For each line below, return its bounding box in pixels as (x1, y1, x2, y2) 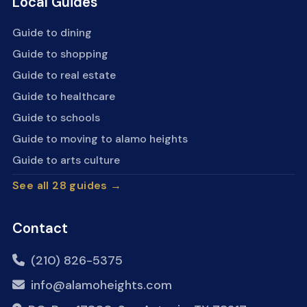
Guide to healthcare (12, 89, 115, 103)
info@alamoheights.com (31, 276, 172, 293)
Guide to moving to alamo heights (12, 132, 188, 146)
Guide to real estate (12, 68, 116, 82)
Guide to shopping (12, 47, 108, 61)
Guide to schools (12, 110, 100, 125)
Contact (12, 219, 68, 237)
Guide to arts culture (12, 153, 120, 167)
